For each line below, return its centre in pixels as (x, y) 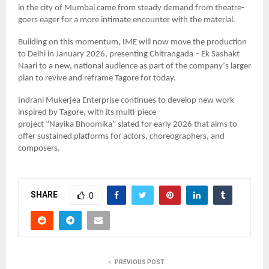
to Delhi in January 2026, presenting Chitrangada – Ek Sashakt (129, 54)
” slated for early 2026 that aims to (175, 124)
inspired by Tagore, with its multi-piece (87, 112)
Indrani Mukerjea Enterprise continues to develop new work (126, 100)
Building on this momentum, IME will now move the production (132, 42)
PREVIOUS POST (139, 262)
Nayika (62, 124)
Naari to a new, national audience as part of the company (120, 66)
